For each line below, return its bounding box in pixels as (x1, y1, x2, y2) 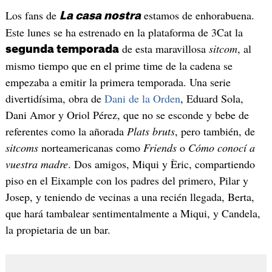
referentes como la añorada (5, 124, 127, 139)
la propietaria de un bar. (5, 222, 110, 237)
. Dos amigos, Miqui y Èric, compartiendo (67, 157, 255, 172)
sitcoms (5, 140, 38, 155)
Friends (143, 140, 177, 155)
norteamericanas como (38, 140, 143, 155)
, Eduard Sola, (180, 91, 243, 106)
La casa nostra (59, 10, 141, 22)
